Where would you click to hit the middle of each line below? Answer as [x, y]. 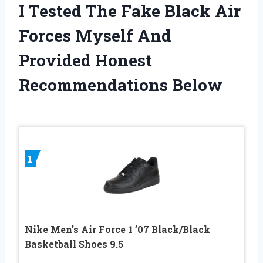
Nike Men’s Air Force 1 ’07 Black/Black [117, 230]
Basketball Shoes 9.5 [74, 244]
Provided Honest [85, 60]
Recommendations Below [121, 85]
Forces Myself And [95, 35]
